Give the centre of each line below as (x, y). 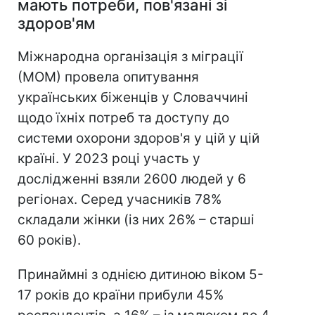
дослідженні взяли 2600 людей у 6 (132, 179)
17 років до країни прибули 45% (121, 295)
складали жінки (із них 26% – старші (136, 220)
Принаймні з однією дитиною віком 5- (141, 275)
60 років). (49, 240)
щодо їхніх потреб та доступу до (123, 118)
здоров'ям (57, 24)
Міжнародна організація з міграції (130, 57)
